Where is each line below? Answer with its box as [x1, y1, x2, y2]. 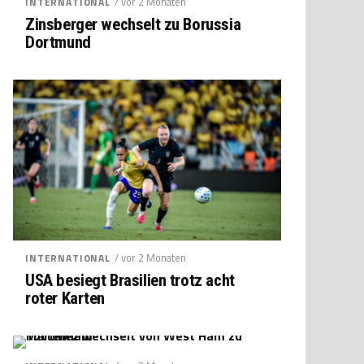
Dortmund [25, 32, 91, 52]
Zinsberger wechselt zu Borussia [25, 14, 241, 34]
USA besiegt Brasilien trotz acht [25, 270, 235, 290]
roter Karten [25, 288, 106, 308]
